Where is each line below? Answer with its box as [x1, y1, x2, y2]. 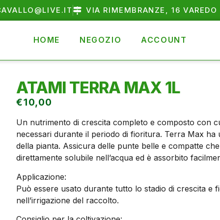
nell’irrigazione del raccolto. [16, 195, 119, 205]
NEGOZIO [80, 35, 122, 45]
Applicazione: [16, 171, 67, 182]
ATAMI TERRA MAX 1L [16, 78, 180, 97]
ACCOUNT [141, 35, 187, 45]
